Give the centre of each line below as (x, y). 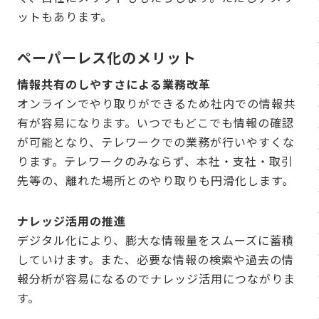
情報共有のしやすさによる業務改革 (114, 84)
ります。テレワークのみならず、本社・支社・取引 (155, 161)
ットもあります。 (65, 16)
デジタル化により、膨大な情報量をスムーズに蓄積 (156, 240)
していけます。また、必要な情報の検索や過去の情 (156, 259)
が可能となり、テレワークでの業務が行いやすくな (156, 141)
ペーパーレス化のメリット (107, 57)
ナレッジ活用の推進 (72, 220)
